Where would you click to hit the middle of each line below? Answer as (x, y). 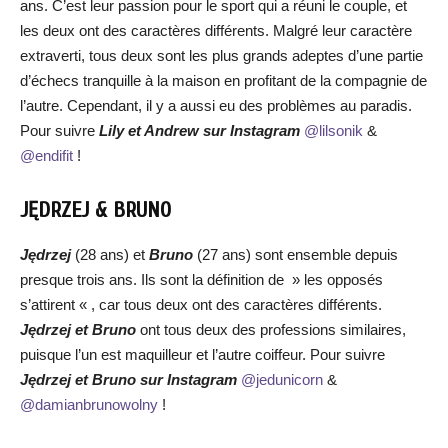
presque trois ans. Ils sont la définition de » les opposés (201, 279)
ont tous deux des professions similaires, (273, 329)
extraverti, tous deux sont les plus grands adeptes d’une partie (221, 55)
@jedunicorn (280, 379)
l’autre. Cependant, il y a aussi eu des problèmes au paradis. (216, 105)
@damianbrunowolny (89, 404)
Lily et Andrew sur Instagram (199, 130)
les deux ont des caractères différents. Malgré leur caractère (216, 30)
